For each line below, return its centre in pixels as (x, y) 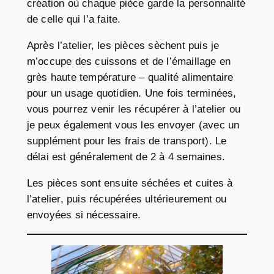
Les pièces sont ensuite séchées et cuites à (130, 183)
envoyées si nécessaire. (84, 215)
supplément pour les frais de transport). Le (127, 141)
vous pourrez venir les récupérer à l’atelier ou (134, 109)
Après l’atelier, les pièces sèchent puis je (123, 46)
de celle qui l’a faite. (74, 20)
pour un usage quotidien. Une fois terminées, (131, 94)
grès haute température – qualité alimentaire (130, 78)
